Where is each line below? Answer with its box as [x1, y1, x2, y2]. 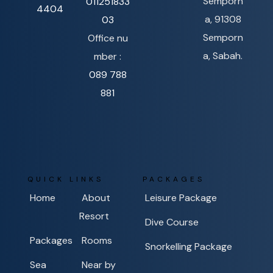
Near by [81, 258, 116, 272]
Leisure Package [145, 191, 217, 205]
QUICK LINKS [27, 174, 104, 185]
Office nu [87, 32, 128, 45]
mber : [94, 50, 122, 63]
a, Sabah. [203, 49, 243, 63]
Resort [79, 210, 109, 223]
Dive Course [145, 216, 199, 229]
